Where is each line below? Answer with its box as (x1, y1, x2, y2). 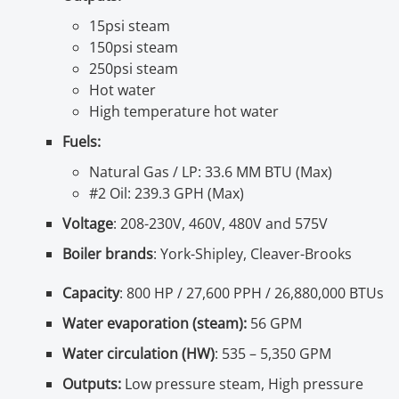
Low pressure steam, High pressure (121, 373, 363, 394)
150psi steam (89, 37, 178, 57)
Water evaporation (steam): (62, 313, 247, 333)
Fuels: (62, 131, 104, 151)
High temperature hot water (89, 101, 279, 121)
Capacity (62, 282, 119, 303)
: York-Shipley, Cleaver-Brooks (153, 243, 352, 264)
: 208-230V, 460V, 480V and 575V (113, 213, 328, 233)
